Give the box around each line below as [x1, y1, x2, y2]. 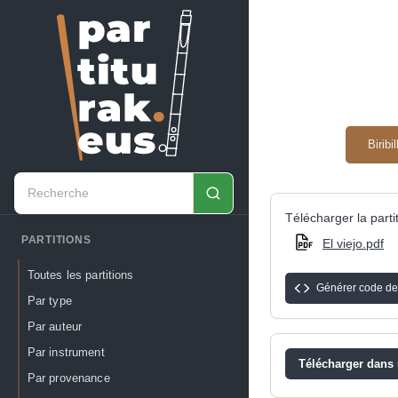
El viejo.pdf [322, 235, 384, 251]
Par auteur [27, 320, 83, 334]
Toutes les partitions [27, 267, 134, 282]
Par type [27, 293, 72, 307]
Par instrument [27, 346, 105, 360]
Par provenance [27, 371, 110, 386]
